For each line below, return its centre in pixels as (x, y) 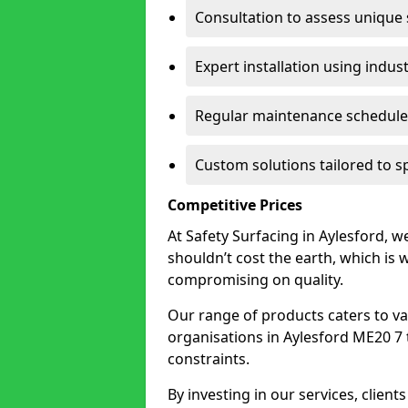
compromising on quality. (255, 280)
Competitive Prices (235, 205)
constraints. (209, 359)
